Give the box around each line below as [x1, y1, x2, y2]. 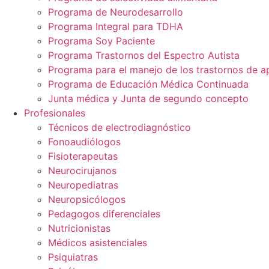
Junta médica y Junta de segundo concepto [48, 92, 249, 104]
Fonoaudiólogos [48, 136, 121, 148]
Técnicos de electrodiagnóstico [48, 121, 191, 133]
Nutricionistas [48, 222, 110, 234]
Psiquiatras [48, 251, 98, 263]
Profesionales [24, 107, 85, 119]
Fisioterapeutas [48, 150, 118, 162]
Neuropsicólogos [48, 193, 125, 205]
